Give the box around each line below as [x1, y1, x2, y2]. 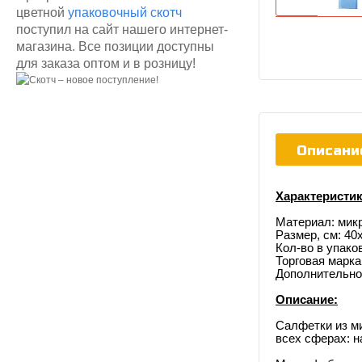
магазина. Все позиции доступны [16, 39, 214, 53]
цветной [16, 5, 68, 19]
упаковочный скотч [68, 5, 182, 19]
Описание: [276, 293, 338, 306]
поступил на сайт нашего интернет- [16, 22, 228, 36]
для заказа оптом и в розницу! [16, 56, 196, 70]
